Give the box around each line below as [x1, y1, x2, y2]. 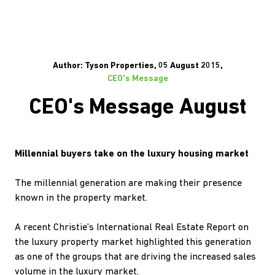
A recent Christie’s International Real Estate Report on [15, 223, 249, 233]
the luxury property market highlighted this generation [15, 238, 251, 247]
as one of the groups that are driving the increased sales [15, 252, 256, 262]
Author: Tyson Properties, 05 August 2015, [52, 61, 223, 71]
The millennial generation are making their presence [15, 179, 242, 188]
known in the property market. [15, 193, 147, 203]
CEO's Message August [29, 97, 246, 119]
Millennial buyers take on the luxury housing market [15, 149, 249, 159]
